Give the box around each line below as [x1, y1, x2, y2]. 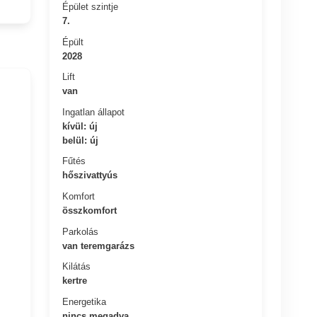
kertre [62, 275, 88, 286]
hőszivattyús [62, 169, 118, 180]
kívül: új [62, 120, 98, 132]
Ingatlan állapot [62, 106, 125, 117]
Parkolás [62, 226, 99, 237]
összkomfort [62, 204, 117, 216]
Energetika [62, 296, 107, 307]
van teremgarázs [62, 240, 135, 251]
